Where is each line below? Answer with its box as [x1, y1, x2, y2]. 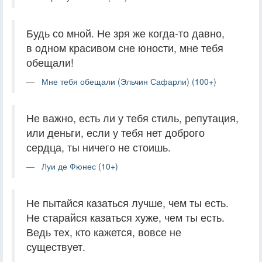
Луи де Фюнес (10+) [42, 160, 118, 172]
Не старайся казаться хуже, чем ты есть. [26, 209, 225, 225]
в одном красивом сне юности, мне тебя [26, 40, 223, 55]
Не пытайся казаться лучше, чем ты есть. [26, 195, 229, 210]
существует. [26, 239, 85, 254]
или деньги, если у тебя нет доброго [26, 125, 205, 140]
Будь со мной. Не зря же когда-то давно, [26, 25, 225, 40]
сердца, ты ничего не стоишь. [26, 139, 171, 154]
